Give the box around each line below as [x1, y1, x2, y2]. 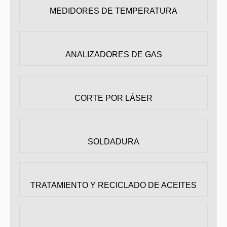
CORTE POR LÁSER [74, 94, 153, 102]
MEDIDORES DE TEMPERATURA [50, 7, 177, 15]
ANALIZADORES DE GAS [65, 50, 162, 59]
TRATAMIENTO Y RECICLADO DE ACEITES [30, 181, 197, 190]
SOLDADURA [88, 137, 139, 146]
